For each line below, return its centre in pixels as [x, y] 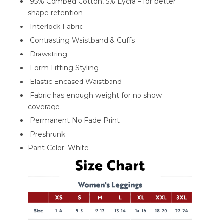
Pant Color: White [58, 148]
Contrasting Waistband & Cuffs [81, 40]
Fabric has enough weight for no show [95, 95]
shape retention [55, 13]
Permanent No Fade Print [74, 120]
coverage [44, 106]
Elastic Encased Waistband [75, 81]
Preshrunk [46, 134]
